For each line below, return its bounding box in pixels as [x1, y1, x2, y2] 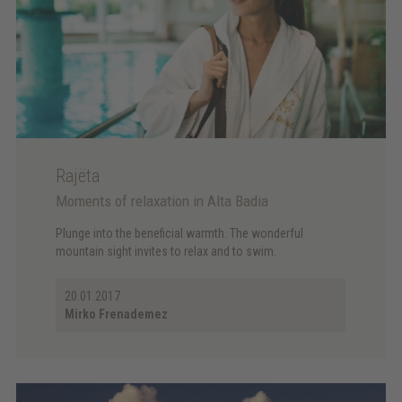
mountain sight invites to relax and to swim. [56, 244, 277, 259]
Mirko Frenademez [65, 307, 169, 322]
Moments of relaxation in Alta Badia [56, 192, 269, 211]
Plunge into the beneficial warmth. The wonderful [56, 226, 304, 241]
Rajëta [56, 165, 100, 188]
